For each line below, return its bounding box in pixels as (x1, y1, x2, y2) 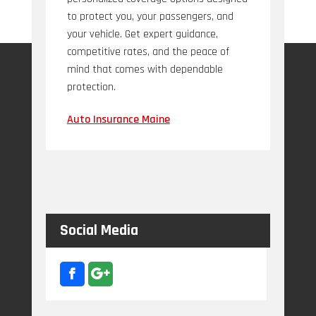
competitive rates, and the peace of (66, 44, 229, 59)
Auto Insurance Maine (66, 112, 170, 127)
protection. (66, 80, 116, 95)
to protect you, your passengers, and (66, 9, 233, 24)
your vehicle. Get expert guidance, (66, 27, 218, 42)
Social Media (59, 221, 138, 241)
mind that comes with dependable (66, 62, 223, 77)
